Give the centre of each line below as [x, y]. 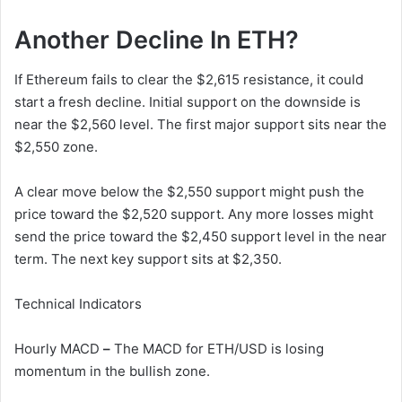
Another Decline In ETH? [157, 39]
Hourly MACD [57, 349]
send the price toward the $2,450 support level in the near [201, 237]
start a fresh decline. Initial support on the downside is [188, 102]
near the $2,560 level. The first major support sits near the [201, 125]
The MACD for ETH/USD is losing [219, 349]
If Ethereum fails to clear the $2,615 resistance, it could [189, 80]
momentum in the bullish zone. [112, 371]
